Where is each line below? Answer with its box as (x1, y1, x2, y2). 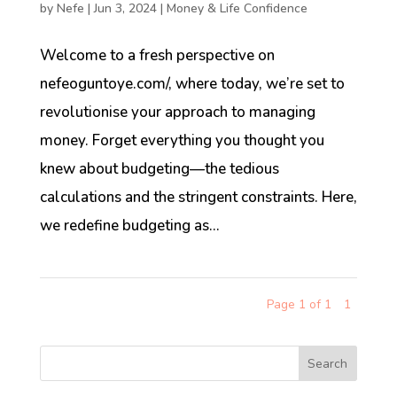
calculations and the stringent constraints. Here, (39, 186, 357, 207)
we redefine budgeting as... (39, 214, 220, 236)
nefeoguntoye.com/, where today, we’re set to (39, 73, 345, 94)
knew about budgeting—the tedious (39, 158, 279, 179)
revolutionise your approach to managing (39, 101, 315, 122)
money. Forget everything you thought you (39, 129, 324, 151)
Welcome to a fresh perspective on (39, 44, 275, 66)
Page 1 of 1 (267, 295, 332, 313)
